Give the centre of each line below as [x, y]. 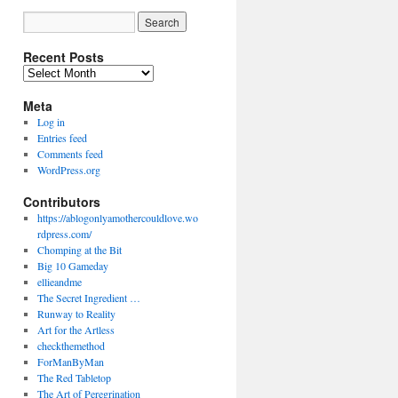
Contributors [62, 202]
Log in [51, 122]
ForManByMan [70, 362]
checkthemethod [71, 346]
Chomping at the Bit [79, 250]
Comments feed [70, 154]
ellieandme [59, 282]
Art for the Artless [76, 330]
